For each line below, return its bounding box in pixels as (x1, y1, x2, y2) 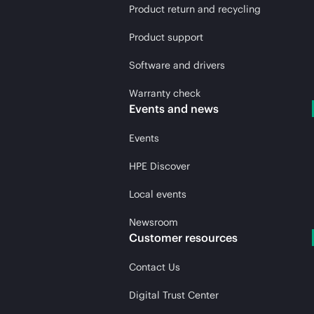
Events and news (129, 101, 219, 116)
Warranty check (129, 86, 200, 100)
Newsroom (129, 215, 178, 228)
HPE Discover (129, 159, 190, 172)
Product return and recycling (129, 2, 261, 15)
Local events (129, 187, 186, 200)
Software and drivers (129, 58, 225, 71)
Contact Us (129, 260, 180, 273)
